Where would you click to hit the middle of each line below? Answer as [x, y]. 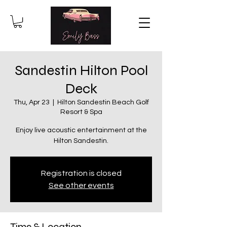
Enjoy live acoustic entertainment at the [81, 130]
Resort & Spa [81, 112]
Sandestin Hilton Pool [81, 71]
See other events [81, 186]
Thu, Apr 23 [31, 103]
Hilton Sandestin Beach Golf [103, 103]
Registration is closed [81, 174]
